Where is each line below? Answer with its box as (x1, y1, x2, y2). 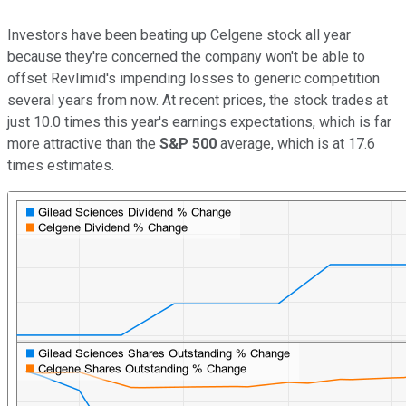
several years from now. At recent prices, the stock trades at (7, 92, 388, 110)
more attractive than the (7, 135, 159, 153)
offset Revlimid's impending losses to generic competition (7, 70, 380, 88)
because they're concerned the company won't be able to (7, 48, 365, 66)
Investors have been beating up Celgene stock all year (7, 26, 351, 44)
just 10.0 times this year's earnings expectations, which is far (7, 113, 391, 131)
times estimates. (7, 157, 114, 175)
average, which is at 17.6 (217, 135, 375, 153)
